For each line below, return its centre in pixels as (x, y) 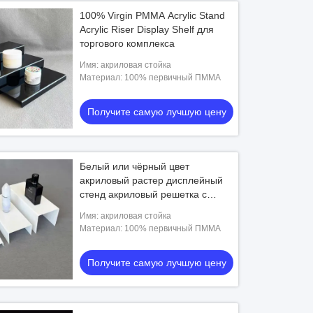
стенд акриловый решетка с (144, 194)
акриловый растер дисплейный (152, 180)
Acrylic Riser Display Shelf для (147, 29)
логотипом (104, 208)
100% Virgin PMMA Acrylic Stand (153, 15)
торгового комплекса (128, 43)
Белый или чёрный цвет (135, 166)
